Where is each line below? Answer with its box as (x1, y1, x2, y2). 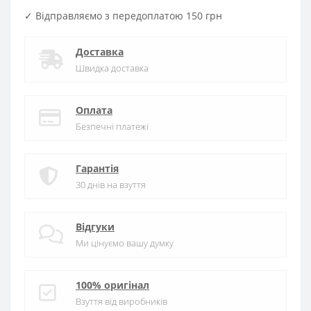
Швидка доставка (76, 62, 149, 74)
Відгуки (76, 220, 115, 233)
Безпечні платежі (76, 120, 149, 133)
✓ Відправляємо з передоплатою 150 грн (24, 9, 222, 22)
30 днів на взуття (76, 178, 146, 191)
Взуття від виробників (76, 295, 167, 308)
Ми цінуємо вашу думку (76, 237, 174, 249)
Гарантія (76, 162, 119, 175)
